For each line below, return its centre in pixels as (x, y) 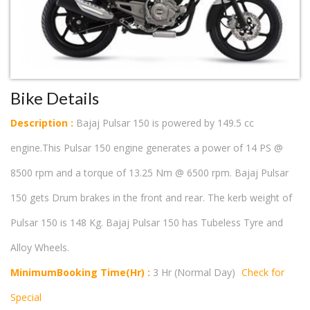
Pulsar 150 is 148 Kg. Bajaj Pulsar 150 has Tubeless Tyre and (147, 223)
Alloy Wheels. (40, 248)
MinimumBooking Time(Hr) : (82, 273)
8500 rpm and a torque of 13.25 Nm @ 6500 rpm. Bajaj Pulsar (149, 173)
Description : (42, 123)
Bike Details (55, 98)
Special (26, 298)
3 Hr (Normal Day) (195, 273)
